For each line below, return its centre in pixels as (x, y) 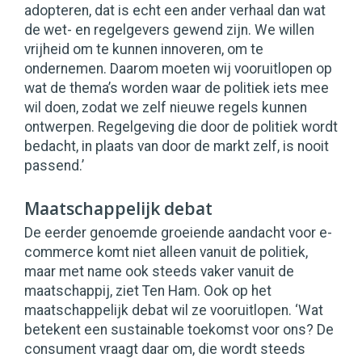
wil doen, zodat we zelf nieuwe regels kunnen (166, 108)
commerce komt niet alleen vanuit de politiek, (166, 253)
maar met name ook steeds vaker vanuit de (159, 272)
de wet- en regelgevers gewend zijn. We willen (169, 30)
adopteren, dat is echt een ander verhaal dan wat (175, 11)
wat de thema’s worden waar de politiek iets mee (177, 88)
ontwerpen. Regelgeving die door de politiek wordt (181, 127)
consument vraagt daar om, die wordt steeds (165, 349)
